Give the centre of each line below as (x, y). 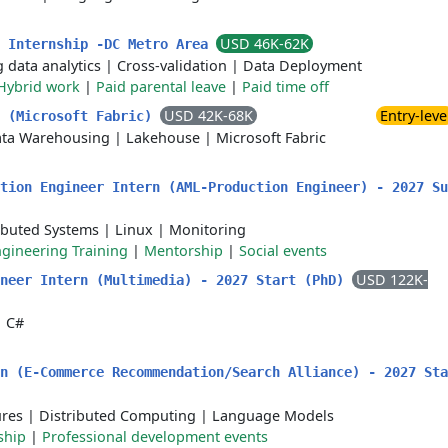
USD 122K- (392, 279)
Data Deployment (302, 65)
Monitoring (207, 229)
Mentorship (183, 250)
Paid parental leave (161, 86)
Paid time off (285, 86)
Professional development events (155, 436)
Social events (283, 250)
